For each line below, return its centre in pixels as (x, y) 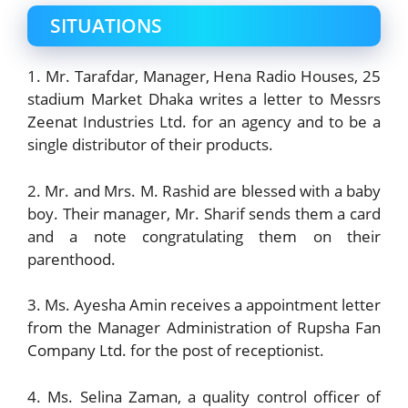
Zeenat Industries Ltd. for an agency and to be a (204, 122)
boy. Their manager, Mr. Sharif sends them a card (204, 213)
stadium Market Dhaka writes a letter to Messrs (204, 99)
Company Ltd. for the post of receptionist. (176, 351)
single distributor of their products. (150, 145)
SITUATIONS (106, 26)
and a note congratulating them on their (204, 236)
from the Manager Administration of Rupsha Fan (204, 328)
